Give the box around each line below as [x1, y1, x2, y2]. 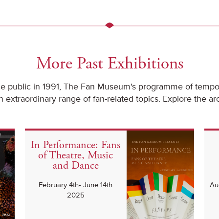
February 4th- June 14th [39, 180, 113, 190]
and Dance [52, 159, 99, 173]
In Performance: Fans [31, 138, 121, 153]
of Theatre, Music [38, 149, 113, 163]
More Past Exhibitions [36, 53, 183, 75]
